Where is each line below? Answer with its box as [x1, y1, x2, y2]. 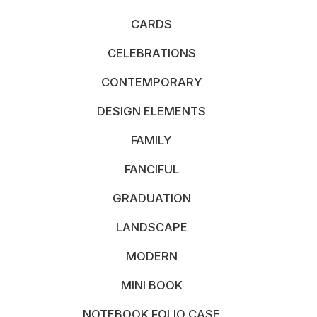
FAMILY [131, 133, 172, 147]
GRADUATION [112, 191, 191, 205]
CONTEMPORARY [100, 75, 202, 89]
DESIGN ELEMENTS [97, 104, 206, 118]
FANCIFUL [124, 162, 179, 176]
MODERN [125, 249, 178, 263]
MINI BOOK [120, 278, 183, 292]
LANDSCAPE [115, 220, 188, 234]
